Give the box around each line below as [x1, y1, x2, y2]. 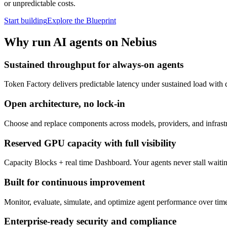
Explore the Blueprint [47, 16, 116, 25]
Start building [4, 16, 47, 25]
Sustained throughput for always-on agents [4, 59, 183, 70]
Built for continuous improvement [4, 177, 145, 187]
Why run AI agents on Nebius [4, 35, 157, 49]
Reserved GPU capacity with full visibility [4, 137, 176, 148]
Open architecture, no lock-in [4, 98, 125, 109]
